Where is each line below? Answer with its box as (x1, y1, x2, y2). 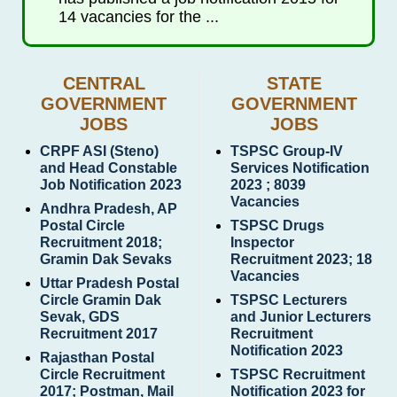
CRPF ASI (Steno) (40, 144, 159, 160)
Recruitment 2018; (40, 235, 162, 251)
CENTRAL (62, 74, 145, 94)
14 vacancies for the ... (58, 8, 219, 27)
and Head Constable (40, 160, 177, 176)
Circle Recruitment (40, 367, 165, 383)
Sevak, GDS (40, 309, 120, 325)
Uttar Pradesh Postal (40, 276, 179, 292)
